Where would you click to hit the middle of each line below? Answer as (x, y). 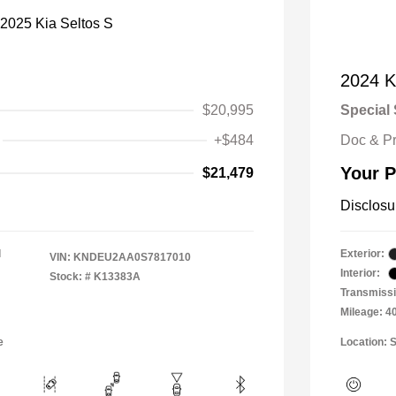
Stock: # (70, 277)
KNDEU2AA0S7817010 (132, 258)
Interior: (360, 274)
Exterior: (362, 254)
